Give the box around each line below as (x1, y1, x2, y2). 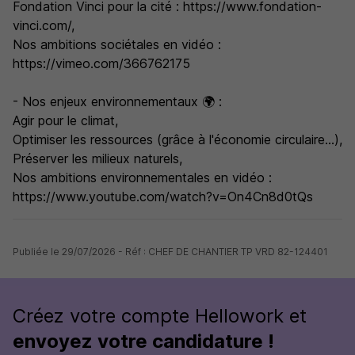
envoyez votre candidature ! (13, 330, 274, 353)
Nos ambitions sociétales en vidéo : (13, 36, 221, 52)
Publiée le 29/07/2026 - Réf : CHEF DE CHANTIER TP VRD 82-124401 (13, 246, 328, 258)
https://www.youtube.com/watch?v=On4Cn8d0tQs (13, 189, 313, 204)
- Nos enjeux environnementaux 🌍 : (13, 94, 222, 109)
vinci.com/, (13, 17, 74, 33)
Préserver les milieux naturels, (13, 151, 182, 166)
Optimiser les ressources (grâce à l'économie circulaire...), (13, 132, 342, 147)
